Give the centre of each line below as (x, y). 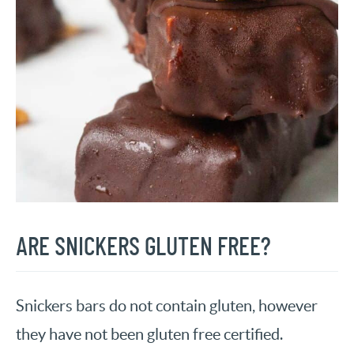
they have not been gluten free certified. (149, 335)
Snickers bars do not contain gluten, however (167, 306)
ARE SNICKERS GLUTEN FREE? (143, 248)
